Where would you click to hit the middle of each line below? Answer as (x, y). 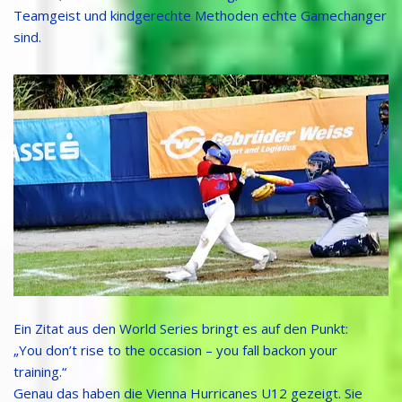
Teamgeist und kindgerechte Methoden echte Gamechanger (200, 16)
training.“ (40, 372)
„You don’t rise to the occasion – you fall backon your (175, 350)
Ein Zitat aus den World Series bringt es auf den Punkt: (181, 329)
